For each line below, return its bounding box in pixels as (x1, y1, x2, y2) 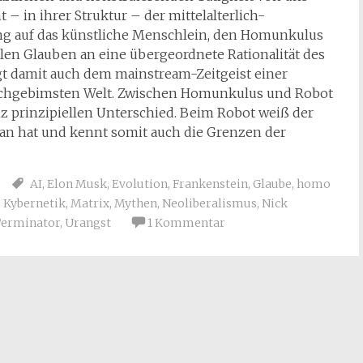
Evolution (112, 177, 168, 191)
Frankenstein (173, 177, 248, 191)
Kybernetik (3, 196, 66, 211)
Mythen (114, 196, 157, 211)
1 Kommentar (147, 216, 225, 230)
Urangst (65, 216, 111, 230)
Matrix (70, 196, 109, 211)
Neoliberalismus (162, 196, 257, 211)
